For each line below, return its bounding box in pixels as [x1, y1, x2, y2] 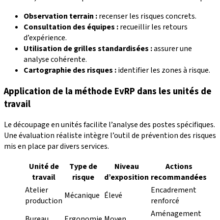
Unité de [28, 161, 59, 172]
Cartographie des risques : [24, 64, 116, 76]
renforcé [151, 195, 179, 207]
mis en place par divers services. [4, 141, 109, 152]
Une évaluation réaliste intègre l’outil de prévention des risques [4, 130, 216, 141]
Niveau [114, 161, 139, 172]
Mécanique [64, 190, 100, 201]
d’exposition [104, 172, 149, 183]
